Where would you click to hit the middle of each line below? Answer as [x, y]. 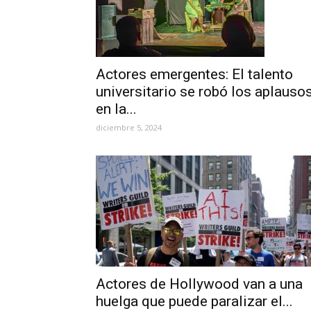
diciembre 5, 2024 [129, 127]
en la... [116, 109]
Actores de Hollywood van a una [199, 284]
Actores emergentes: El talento [194, 74]
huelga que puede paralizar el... [194, 301]
